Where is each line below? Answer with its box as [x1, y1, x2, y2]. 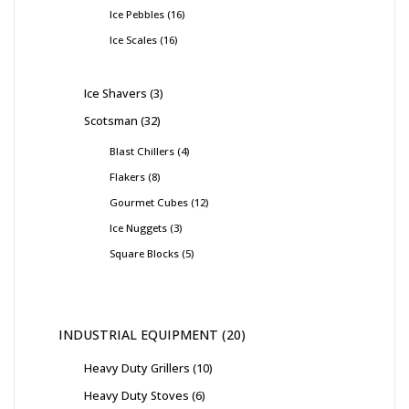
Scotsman [84, 111, 138, 129]
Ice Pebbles [110, 6, 164, 21]
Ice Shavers [84, 84, 147, 101]
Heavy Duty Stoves [84, 386, 189, 404]
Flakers [110, 169, 145, 184]
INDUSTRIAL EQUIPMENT [58, 325, 218, 343]
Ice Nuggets [110, 220, 167, 235]
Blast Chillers [110, 143, 174, 158]
